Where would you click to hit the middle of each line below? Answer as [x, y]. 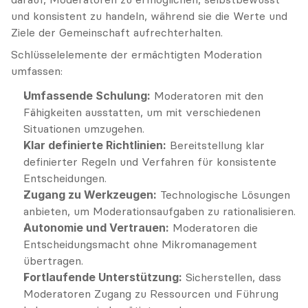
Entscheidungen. [65, 178]
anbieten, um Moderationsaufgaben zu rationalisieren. [159, 211]
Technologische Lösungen [223, 195]
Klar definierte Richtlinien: [95, 145]
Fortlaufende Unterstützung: [103, 277]
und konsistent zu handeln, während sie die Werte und [149, 16]
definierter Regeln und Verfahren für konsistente [150, 162]
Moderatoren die [213, 228]
